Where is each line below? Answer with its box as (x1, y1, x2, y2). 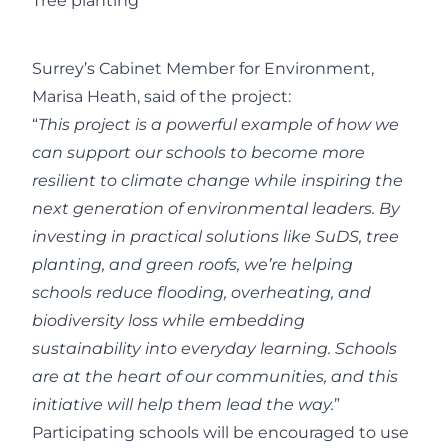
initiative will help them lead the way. (32, 395, 334, 415)
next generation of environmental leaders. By (32, 199, 400, 219)
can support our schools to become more (32, 143, 365, 163)
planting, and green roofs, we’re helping (32, 255, 353, 275)
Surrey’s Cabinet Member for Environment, (32, 59, 374, 79)
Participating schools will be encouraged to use (32, 423, 409, 443)
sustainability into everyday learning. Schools (32, 339, 397, 359)
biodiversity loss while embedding (32, 311, 305, 331)
